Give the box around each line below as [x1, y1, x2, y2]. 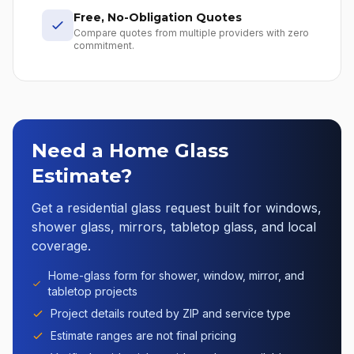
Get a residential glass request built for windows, [32, 200, 322, 216]
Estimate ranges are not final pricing [51, 329, 236, 342]
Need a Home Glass [32, 139, 228, 162]
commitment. [73, 40, 134, 51]
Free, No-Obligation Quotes [73, 10, 242, 24]
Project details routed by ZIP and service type [51, 307, 291, 320]
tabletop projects [47, 284, 137, 298]
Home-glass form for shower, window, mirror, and [47, 269, 304, 282]
